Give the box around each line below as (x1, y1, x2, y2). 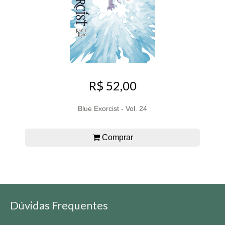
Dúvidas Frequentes (10, 198, 108, 212)
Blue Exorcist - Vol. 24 (78, 104, 147, 113)
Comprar (99, 133, 133, 142)
